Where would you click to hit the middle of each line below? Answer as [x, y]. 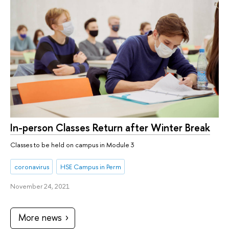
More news [40, 217]
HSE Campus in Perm [90, 166]
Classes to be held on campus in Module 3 [72, 145]
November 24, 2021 [40, 186]
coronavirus [31, 166]
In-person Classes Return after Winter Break [110, 128]
